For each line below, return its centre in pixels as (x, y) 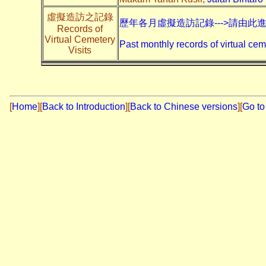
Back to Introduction (84, 106)
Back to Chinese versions (184, 106)
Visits (80, 50)
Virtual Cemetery (80, 39)
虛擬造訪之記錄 (80, 17)
